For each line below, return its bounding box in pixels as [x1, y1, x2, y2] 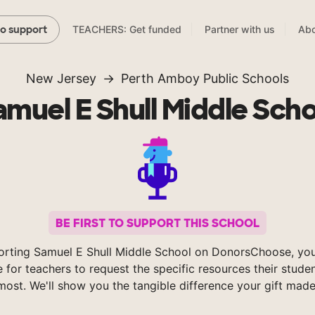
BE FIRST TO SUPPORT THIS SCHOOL [56, 215, 259, 231]
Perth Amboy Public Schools [121, 71, 289, 86]
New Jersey [26, 71, 96, 86]
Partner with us [205, 23, 275, 36]
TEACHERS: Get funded [72, 23, 181, 36]
